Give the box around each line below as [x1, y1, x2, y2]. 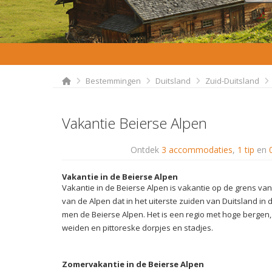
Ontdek [131, 143, 161, 155]
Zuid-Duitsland [205, 75, 259, 86]
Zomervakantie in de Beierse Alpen [62, 258, 204, 270]
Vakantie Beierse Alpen [62, 112, 207, 133]
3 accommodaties [161, 143, 233, 155]
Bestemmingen [86, 75, 141, 86]
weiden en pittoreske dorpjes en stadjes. [62, 222, 215, 233]
